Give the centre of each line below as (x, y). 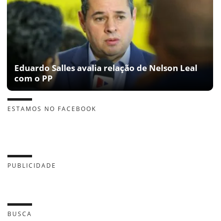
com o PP (34, 78)
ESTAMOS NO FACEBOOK (52, 109)
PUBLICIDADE (32, 165)
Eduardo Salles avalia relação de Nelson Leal (106, 68)
